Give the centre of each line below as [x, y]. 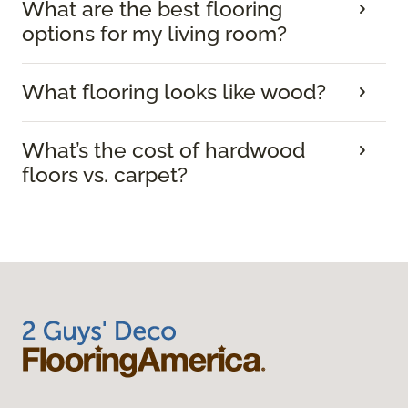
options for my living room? [154, 34]
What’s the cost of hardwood [163, 151]
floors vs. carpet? [105, 175]
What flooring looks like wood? [174, 92]
